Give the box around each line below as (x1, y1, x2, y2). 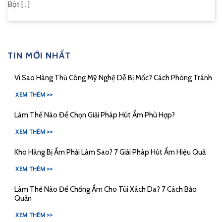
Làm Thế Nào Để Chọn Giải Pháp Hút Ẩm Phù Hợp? (14, 110, 175, 120)
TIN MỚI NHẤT (7, 50, 71, 61)
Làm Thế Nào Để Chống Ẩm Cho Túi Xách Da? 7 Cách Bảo (14, 184, 197, 194)
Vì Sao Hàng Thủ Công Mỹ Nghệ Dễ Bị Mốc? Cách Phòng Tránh (14, 73, 212, 83)
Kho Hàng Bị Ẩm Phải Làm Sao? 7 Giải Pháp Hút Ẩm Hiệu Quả (14, 147, 206, 157)
